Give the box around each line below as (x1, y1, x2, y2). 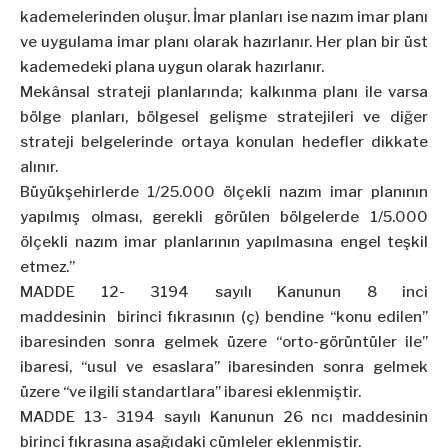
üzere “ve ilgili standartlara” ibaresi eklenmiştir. (20, 383, 361, 402)
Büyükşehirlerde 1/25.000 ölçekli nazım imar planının (20, 183, 428, 202)
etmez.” (20, 258, 75, 277)
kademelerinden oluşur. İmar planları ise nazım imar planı (20, 8, 428, 27)
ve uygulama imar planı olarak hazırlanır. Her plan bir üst (20, 33, 428, 52)
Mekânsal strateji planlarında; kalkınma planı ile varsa (20, 83, 428, 102)
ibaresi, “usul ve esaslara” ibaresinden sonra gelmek (20, 358, 428, 377)
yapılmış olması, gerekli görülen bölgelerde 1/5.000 (20, 208, 428, 227)
